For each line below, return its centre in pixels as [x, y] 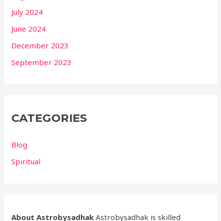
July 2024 [27, 12]
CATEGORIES [49, 118]
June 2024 [29, 29]
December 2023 [40, 45]
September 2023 [42, 62]
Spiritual [26, 162]
